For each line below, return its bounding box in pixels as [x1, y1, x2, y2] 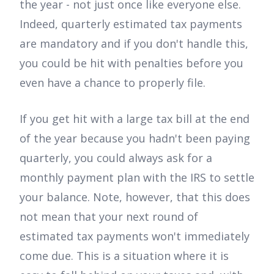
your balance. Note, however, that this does [20, 189, 250, 204]
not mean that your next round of [20, 209, 198, 224]
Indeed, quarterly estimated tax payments [20, 17, 242, 32]
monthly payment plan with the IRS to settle [20, 169, 254, 185]
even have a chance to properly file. [20, 75, 206, 91]
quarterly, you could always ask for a [20, 150, 212, 165]
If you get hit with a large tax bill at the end [20, 111, 250, 126]
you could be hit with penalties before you [20, 56, 243, 71]
